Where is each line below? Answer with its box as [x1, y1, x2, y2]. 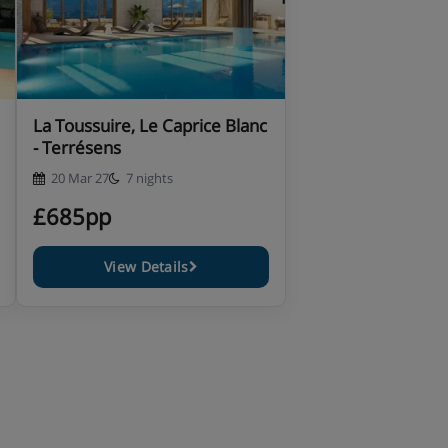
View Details [104, 256, 189, 276]
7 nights [126, 168, 173, 187]
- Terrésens [33, 135, 121, 159]
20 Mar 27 [51, 168, 109, 187]
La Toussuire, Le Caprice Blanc [33, 113, 267, 137]
